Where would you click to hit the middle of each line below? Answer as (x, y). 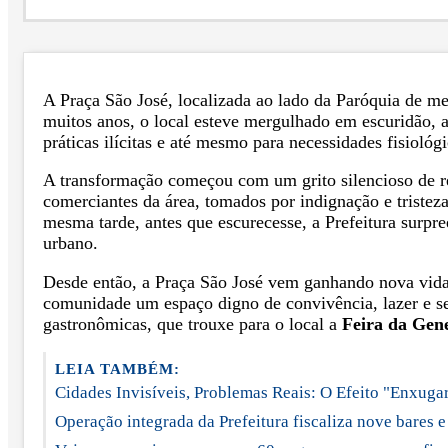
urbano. (70, 243)
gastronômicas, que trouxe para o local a (192, 323)
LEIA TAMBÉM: (117, 369)
